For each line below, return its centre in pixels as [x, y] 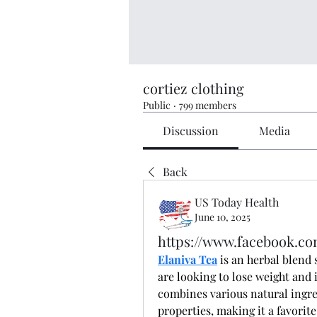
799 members [208, 105]
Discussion [191, 130]
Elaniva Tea [188, 259]
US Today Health [237, 202]
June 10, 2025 [223, 217]
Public [157, 105]
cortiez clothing [194, 88]
